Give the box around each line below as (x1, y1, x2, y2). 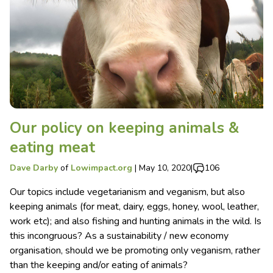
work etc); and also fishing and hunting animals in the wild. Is (10, 214, 261, 228)
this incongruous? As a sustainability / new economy (10, 229, 229, 243)
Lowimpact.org (71, 162, 132, 174)
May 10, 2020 (139, 162, 191, 174)
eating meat (10, 137, 95, 158)
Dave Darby (10, 162, 58, 174)
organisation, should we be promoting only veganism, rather (10, 244, 260, 257)
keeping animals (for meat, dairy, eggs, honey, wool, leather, (10, 200, 259, 213)
